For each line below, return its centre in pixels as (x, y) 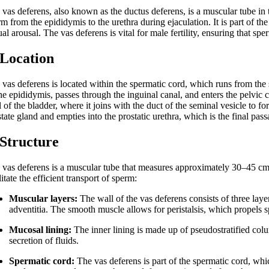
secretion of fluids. (44, 240)
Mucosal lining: (41, 229)
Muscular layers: (44, 198)
